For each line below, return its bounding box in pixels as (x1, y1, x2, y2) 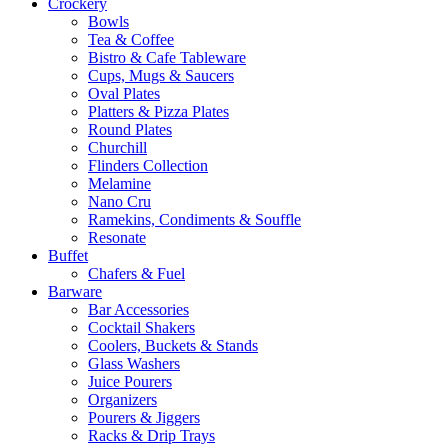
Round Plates (88, 120, 172, 138)
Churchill (88, 138, 147, 156)
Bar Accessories (88, 300, 189, 318)
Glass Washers (88, 354, 180, 372)
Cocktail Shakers (88, 318, 195, 336)
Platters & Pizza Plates (88, 102, 229, 120)
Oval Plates (88, 84, 160, 102)
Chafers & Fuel (88, 264, 185, 282)
